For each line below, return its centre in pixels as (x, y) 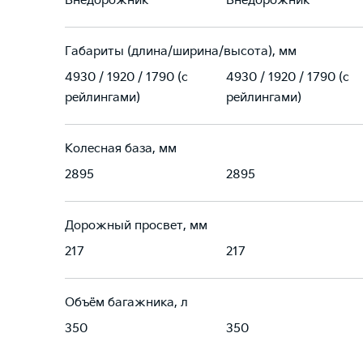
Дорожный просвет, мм (136, 226)
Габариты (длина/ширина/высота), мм (181, 51)
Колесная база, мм (121, 149)
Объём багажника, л (126, 303)
